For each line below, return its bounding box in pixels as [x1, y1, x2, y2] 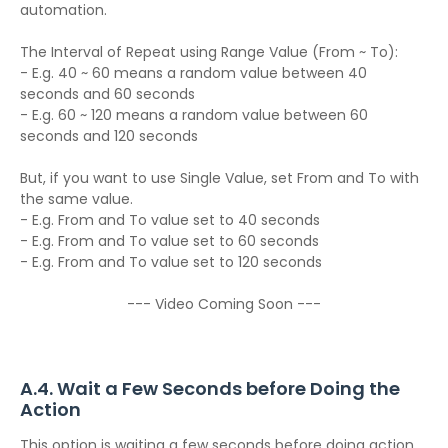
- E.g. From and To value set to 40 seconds [20, 210, 320, 230]
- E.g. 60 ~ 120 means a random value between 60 [20, 105, 368, 125]
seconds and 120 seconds [20, 126, 198, 146]
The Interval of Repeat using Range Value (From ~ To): [20, 42, 398, 62]
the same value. [20, 189, 133, 209]
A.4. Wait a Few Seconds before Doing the [20, 376, 400, 401]
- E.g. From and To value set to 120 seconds [20, 252, 322, 272]
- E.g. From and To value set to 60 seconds [20, 231, 319, 251]
